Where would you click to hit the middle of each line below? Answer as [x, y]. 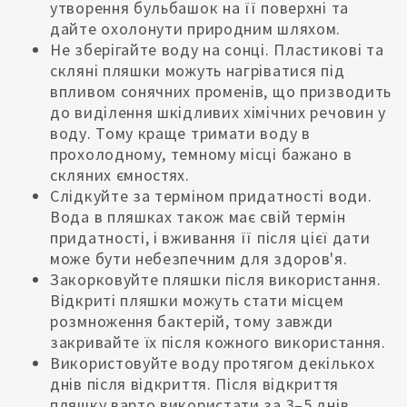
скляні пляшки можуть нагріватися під [198, 71]
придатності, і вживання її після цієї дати [210, 238]
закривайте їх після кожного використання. [218, 342]
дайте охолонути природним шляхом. [196, 29]
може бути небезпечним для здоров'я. [199, 259]
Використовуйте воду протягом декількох [213, 363]
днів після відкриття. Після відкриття [194, 384]
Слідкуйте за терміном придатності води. [211, 196]
